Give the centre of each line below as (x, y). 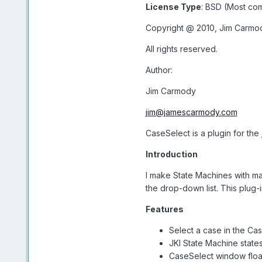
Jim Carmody (170, 91)
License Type (173, 6)
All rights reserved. (181, 49)
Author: (159, 70)
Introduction (171, 154)
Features (164, 209)
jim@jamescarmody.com (191, 112)
